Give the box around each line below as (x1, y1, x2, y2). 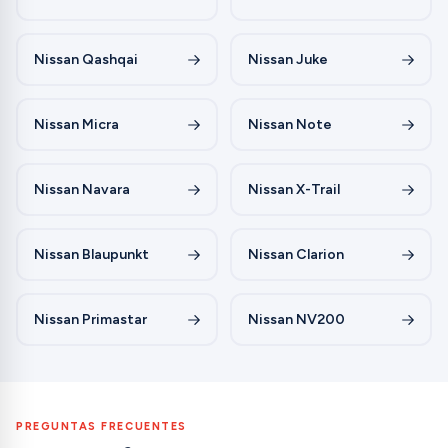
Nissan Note (247, 115, 332, 133)
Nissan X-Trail (247, 180, 340, 198)
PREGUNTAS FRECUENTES (16, 420, 187, 434)
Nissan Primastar (33, 310, 147, 328)
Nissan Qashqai (33, 50, 138, 68)
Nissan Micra (33, 115, 119, 133)
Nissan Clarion (247, 245, 344, 263)
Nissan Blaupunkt (33, 245, 149, 263)
